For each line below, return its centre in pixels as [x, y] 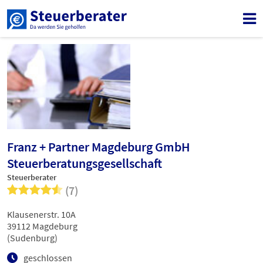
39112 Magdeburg [42, 226]
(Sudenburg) [32, 238]
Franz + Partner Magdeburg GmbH [99, 147]
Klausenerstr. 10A [41, 215]
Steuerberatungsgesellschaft [85, 163]
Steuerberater [32, 178]
